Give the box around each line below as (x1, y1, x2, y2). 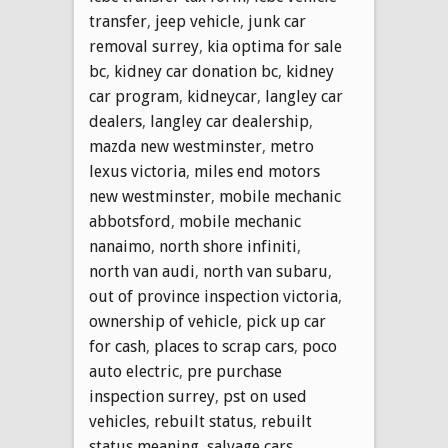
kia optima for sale (207, 36, 342, 56)
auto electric (89, 361, 179, 381)
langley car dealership (150, 111, 309, 131)
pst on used (223, 386, 307, 406)
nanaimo (89, 236, 151, 256)
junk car (248, 11, 306, 31)
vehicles (89, 411, 146, 431)
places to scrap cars (154, 336, 294, 356)
